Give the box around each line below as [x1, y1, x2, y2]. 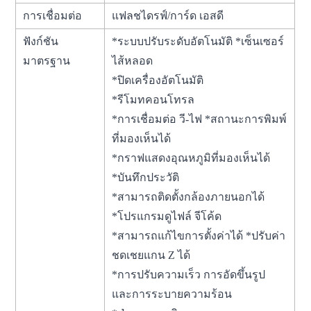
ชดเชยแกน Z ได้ [112, 249, 194, 261]
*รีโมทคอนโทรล [112, 93, 215, 106]
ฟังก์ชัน [23, 35, 59, 47]
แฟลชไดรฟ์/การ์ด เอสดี [112, 9, 224, 22]
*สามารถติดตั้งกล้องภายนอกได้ [112, 190, 265, 203]
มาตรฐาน [23, 54, 71, 67]
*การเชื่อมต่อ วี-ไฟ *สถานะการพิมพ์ [112, 112, 287, 125]
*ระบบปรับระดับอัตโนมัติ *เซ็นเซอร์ [112, 35, 285, 47]
